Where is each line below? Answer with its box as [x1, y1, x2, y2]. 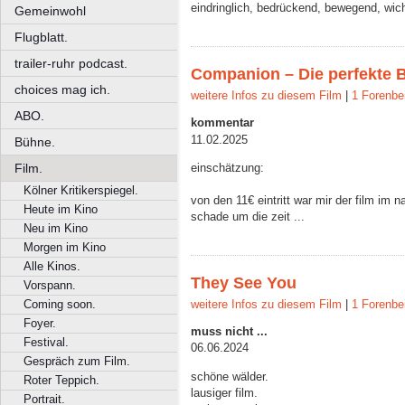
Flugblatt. [14, 30, 68, 44]
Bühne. [14, 135, 55, 149]
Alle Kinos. [24, 259, 80, 273]
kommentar [191, 116, 254, 130]
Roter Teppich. [24, 373, 99, 387]
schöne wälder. [191, 369, 268, 383]
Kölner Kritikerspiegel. [24, 184, 138, 197]
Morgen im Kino [24, 240, 106, 254]
